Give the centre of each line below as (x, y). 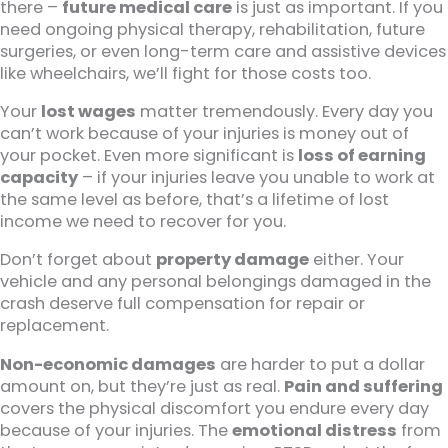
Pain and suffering (363, 386)
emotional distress (314, 430)
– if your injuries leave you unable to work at (256, 177)
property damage (232, 260)
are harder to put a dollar (320, 364)
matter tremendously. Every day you (284, 111)
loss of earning (362, 155)
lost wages (88, 111)
